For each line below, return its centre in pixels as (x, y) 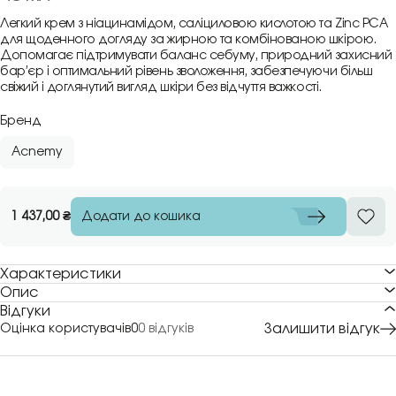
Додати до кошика (141, 216)
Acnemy (37, 152)
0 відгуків (166, 329)
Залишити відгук (322, 329)
